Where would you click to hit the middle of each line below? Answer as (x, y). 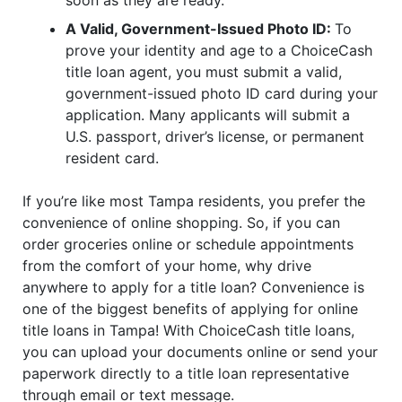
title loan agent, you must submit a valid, (204, 71)
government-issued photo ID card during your (222, 93)
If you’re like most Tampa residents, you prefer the (194, 201)
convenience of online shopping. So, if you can (181, 222)
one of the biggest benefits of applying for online (190, 308)
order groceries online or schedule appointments (188, 244)
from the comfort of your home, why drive (167, 265)
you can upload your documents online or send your (200, 351)
